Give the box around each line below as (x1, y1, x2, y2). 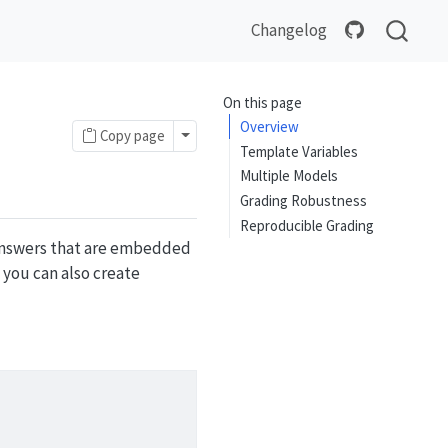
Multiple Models (240, 166, 339, 186)
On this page (222, 93, 302, 112)
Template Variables (240, 141, 359, 161)
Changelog (250, 19, 327, 41)
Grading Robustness (240, 191, 368, 211)
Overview (240, 116, 300, 136)
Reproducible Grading (240, 215, 375, 235)
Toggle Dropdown (179, 124, 292, 144)
